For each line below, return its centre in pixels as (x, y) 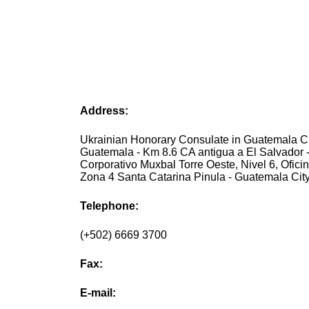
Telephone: (110, 206)
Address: (104, 111)
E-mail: (98, 293)
